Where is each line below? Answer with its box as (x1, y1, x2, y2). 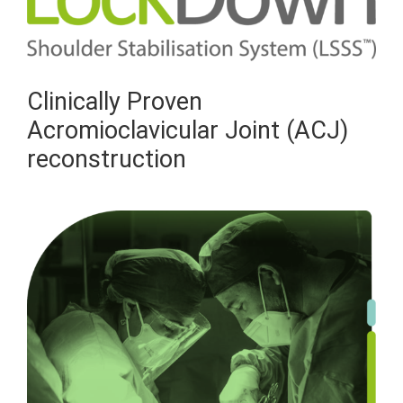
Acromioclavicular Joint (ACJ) (26, 116, 348, 146)
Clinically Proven (26, 87, 202, 117)
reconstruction (26, 145, 186, 175)
